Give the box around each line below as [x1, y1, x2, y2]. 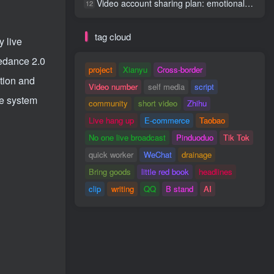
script [194, 80, 214, 92]
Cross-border [157, 63, 202, 75]
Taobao [199, 114, 225, 127]
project [89, 63, 113, 75]
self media [147, 80, 185, 92]
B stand [166, 182, 194, 194]
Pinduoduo [176, 131, 213, 144]
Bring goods [89, 165, 131, 177]
